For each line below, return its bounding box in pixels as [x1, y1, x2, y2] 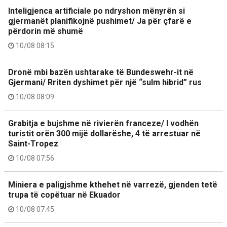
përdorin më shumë [8, 26, 83, 36]
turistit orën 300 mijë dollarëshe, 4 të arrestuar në [8, 129, 201, 138]
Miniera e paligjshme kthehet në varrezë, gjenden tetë [8, 180, 217, 190]
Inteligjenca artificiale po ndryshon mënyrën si [8, 6, 185, 16]
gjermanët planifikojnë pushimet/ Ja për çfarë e [8, 16, 192, 26]
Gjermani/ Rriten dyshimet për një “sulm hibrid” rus [8, 78, 202, 87]
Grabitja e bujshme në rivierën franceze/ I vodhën [8, 119, 199, 128]
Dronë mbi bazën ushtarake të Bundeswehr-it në [8, 67, 194, 77]
